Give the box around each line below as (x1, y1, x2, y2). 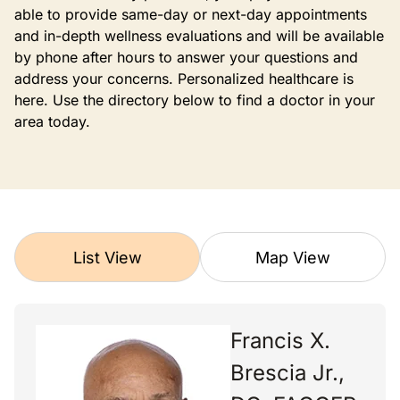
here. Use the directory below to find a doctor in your (14, 91, 375, 109)
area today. (14, 112, 90, 130)
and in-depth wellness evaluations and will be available (14, 27, 384, 45)
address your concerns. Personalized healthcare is (14, 70, 354, 87)
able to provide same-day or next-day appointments (14, 5, 367, 23)
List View (72, 247, 142, 267)
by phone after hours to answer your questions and (14, 48, 358, 66)
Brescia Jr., (230, 360, 345, 386)
